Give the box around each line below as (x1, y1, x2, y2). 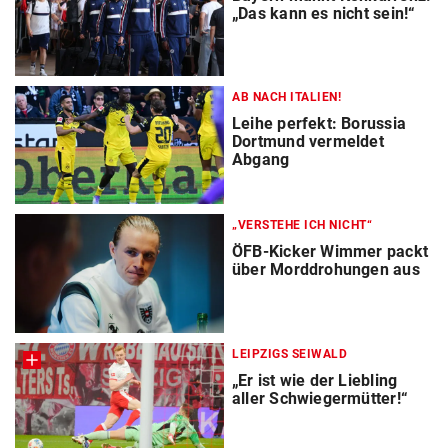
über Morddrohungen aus (232, 260, 420, 280)
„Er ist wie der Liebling (232, 370, 398, 390)
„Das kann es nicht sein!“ (232, 4, 416, 24)
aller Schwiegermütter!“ (232, 388, 408, 408)
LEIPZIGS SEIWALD (232, 346, 347, 361)
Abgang (232, 150, 290, 170)
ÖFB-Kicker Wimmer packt (232, 242, 428, 262)
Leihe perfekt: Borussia (232, 114, 406, 134)
